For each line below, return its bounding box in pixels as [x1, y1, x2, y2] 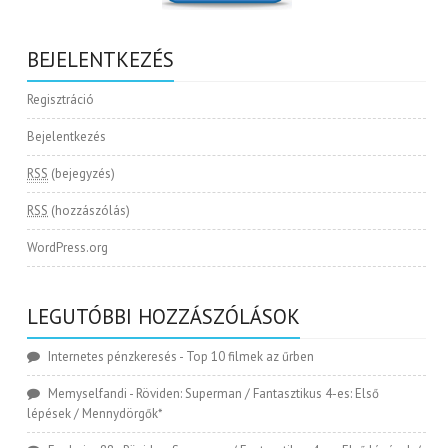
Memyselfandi [48, 385, 128, 403]
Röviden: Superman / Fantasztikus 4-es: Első [136, 385, 380, 403]
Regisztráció [27, 91, 95, 109]
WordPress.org [27, 239, 109, 257]
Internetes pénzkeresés [48, 348, 178, 366]
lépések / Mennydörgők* [27, 405, 164, 423]
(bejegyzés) [48, 165, 116, 183]
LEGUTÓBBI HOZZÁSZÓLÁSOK [27, 303, 301, 331]
